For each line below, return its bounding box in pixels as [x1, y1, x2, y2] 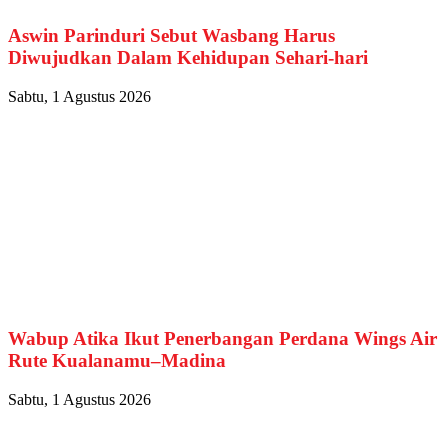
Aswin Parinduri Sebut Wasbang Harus [8, 25, 335, 47]
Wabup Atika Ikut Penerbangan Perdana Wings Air [8, 328, 437, 350]
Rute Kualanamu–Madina [8, 350, 226, 372]
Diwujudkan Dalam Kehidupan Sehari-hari [8, 47, 368, 69]
